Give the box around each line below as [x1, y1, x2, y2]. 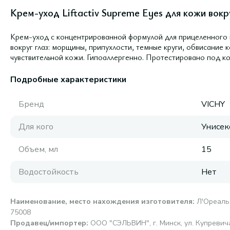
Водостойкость [18, 166, 79, 178]
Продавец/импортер [10, 218, 86, 228]
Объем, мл [18, 144, 58, 155]
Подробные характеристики [10, 74, 126, 85]
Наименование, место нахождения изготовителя [10, 197, 193, 206]
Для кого [18, 121, 53, 132]
